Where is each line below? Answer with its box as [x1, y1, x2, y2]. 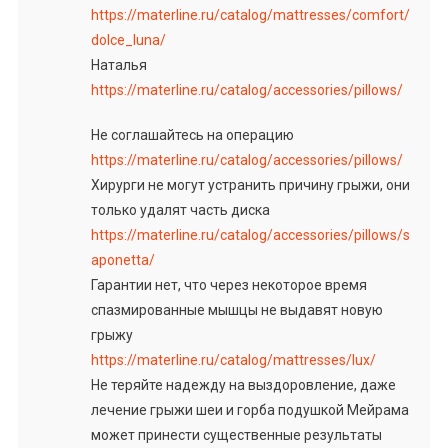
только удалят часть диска [90, 201, 270, 218]
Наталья [90, 56, 147, 73]
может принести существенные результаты [90, 426, 382, 443]
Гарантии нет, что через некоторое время [90, 276, 367, 293]
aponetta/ [90, 251, 155, 268]
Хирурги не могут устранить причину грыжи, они [90, 176, 410, 193]
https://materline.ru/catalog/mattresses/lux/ [90, 351, 376, 368]
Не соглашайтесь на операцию [90, 126, 294, 143]
